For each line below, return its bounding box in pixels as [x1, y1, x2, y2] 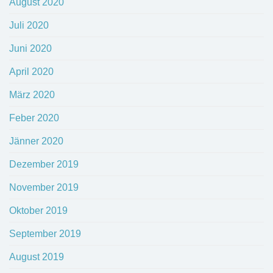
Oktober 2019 [9, 205, 68, 216]
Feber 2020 [9, 113, 59, 124]
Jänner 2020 [9, 136, 63, 147]
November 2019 [9, 182, 79, 193]
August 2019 [9, 252, 64, 263]
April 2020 [9, 66, 54, 77]
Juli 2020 [9, 20, 49, 31]
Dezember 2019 [9, 159, 79, 170]
